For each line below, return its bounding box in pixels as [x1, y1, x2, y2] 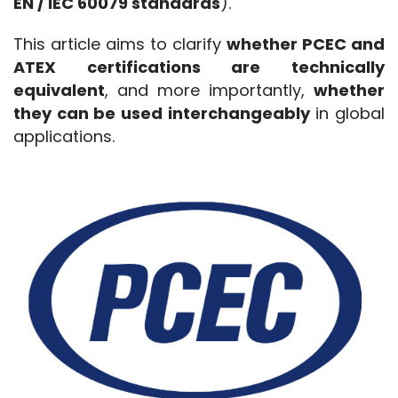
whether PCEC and [227, 33, 385, 56]
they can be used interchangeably [13, 102, 310, 125]
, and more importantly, [105, 79, 314, 102]
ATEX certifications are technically [13, 56, 385, 79]
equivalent [13, 79, 105, 102]
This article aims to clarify [13, 33, 227, 56]
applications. [13, 125, 115, 148]
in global [309, 102, 386, 125]
